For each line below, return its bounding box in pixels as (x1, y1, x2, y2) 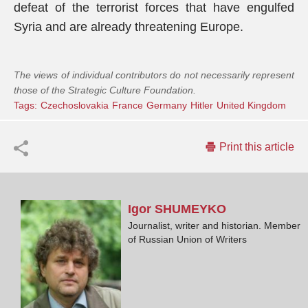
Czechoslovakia (41, 100, 109, 111)
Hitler (190, 100, 213, 111)
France (112, 100, 143, 111)
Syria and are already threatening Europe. (14, 20, 243, 34)
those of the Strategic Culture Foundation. (14, 85, 196, 96)
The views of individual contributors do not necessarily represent (14, 69, 294, 80)
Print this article (219, 141, 294, 153)
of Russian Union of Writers (128, 234, 247, 245)
